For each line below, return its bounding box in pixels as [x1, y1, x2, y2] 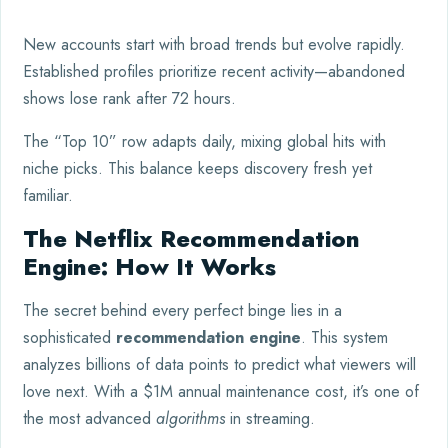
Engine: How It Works [23, 248, 276, 284]
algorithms [156, 406, 225, 430]
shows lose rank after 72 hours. [23, 86, 236, 110]
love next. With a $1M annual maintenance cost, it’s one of [23, 379, 419, 403]
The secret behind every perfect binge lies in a [23, 298, 342, 322]
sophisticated [23, 325, 116, 349]
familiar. [23, 183, 73, 207]
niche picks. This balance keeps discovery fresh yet [23, 156, 372, 180]
